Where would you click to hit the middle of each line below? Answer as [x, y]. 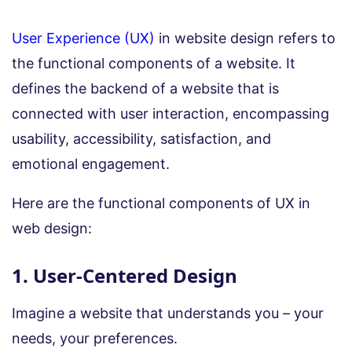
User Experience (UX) [83, 38]
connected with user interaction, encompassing [170, 113]
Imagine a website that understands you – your [168, 313]
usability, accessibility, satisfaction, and [141, 138]
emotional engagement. [91, 163]
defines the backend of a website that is [145, 88]
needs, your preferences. [97, 338]
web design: [52, 228]
